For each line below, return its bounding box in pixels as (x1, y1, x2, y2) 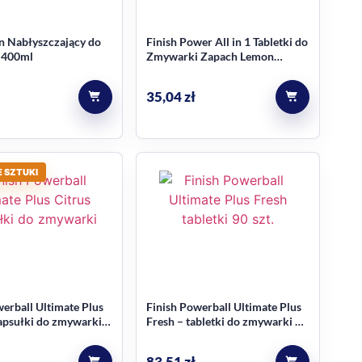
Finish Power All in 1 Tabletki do (145, 35, 308, 48)
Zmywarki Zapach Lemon (145, 49, 274, 63)
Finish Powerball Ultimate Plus (145, 300, 301, 314)
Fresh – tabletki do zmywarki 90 (145, 314, 308, 328)
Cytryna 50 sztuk (145, 64, 231, 78)
